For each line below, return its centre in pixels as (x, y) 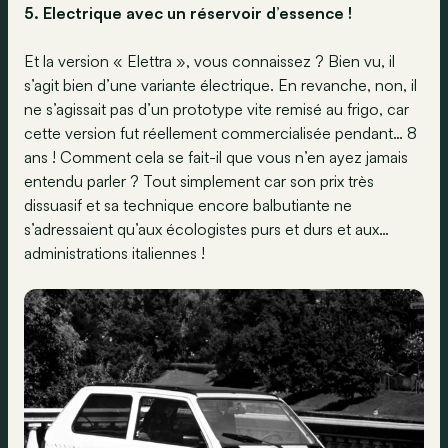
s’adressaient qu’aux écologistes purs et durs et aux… (206, 229)
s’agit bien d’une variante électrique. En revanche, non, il (220, 85)
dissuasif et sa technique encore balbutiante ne (188, 205)
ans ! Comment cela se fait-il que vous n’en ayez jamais (216, 157)
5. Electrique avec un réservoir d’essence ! (188, 13)
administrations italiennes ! (114, 253)
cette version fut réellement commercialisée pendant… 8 (220, 133)
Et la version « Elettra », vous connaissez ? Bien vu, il (209, 61)
